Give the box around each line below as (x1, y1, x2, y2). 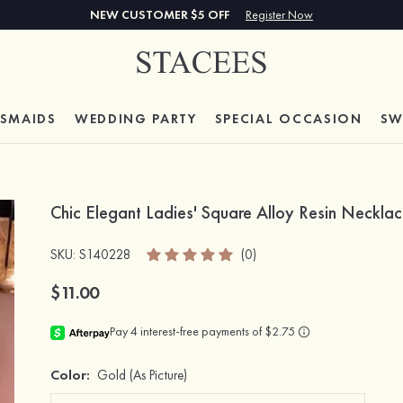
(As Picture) (130, 366, 187, 384)
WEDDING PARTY (74, 110, 197, 128)
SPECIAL (214, 110, 280, 128)
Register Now (246, 6, 313, 22)
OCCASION (279, 110, 363, 128)
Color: (50, 365, 90, 384)
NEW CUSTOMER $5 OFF (90, 6, 232, 22)
